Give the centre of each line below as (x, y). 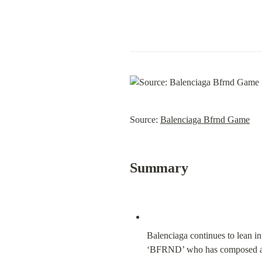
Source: (145, 120)
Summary (159, 168)
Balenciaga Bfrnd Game (205, 120)
